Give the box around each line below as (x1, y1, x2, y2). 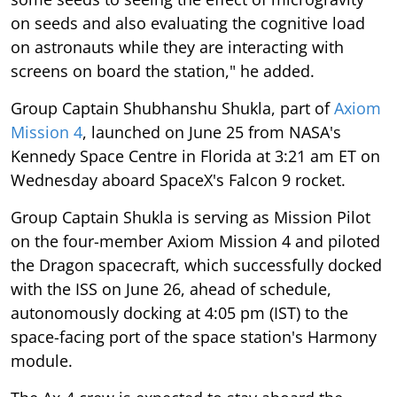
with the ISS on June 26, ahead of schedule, (11, 277, 331, 300)
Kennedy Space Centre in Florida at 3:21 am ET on (11, 144, 380, 167)
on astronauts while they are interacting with (11, 35, 344, 58)
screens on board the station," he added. (11, 59, 315, 82)
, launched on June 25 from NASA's (82, 121, 341, 143)
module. (11, 349, 73, 371)
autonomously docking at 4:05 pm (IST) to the (11, 301, 348, 323)
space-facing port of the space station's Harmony (11, 325, 377, 347)
